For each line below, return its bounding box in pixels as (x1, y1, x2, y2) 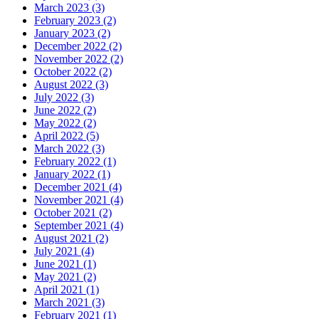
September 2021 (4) (34, 219, 123, 232)
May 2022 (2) (34, 117, 96, 130)
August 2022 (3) (34, 78, 108, 91)
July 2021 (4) (34, 245, 94, 258)
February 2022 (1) (34, 155, 116, 168)
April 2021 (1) (34, 283, 99, 296)
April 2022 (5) (34, 130, 99, 142)
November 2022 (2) (34, 53, 123, 66)
